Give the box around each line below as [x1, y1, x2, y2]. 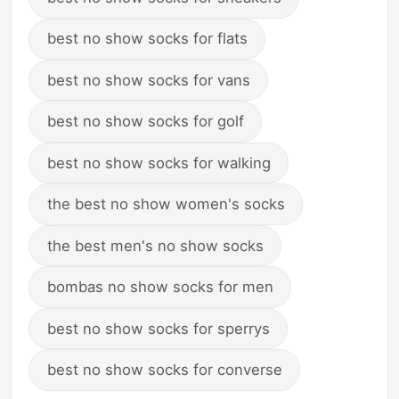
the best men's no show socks [46, 236, 264, 255]
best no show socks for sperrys [46, 319, 270, 338]
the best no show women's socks [46, 195, 285, 214]
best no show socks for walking [46, 153, 271, 172]
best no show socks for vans [46, 70, 250, 89]
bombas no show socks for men [46, 278, 273, 297]
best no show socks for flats [46, 29, 248, 48]
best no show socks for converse [46, 361, 282, 379]
